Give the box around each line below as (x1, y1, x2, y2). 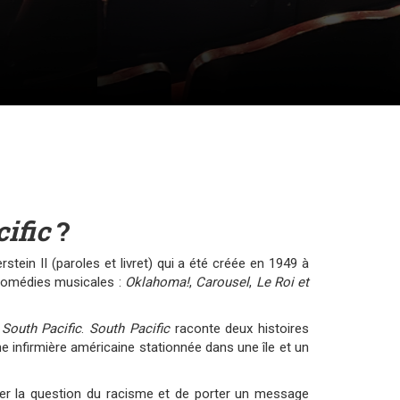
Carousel (196, 274, 250, 290)
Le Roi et (255, 274, 310, 290)
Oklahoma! (124, 274, 189, 290)
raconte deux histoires (169, 321, 310, 337)
